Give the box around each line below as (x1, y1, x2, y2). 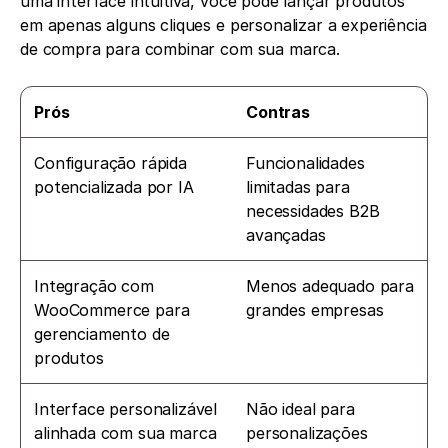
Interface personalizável (34, 399, 218, 420)
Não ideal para (246, 399, 355, 420)
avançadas (246, 225, 326, 246)
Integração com (34, 276, 154, 297)
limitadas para (246, 177, 350, 198)
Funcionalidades (246, 153, 365, 174)
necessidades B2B (246, 201, 380, 222)
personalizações (246, 423, 368, 444)
